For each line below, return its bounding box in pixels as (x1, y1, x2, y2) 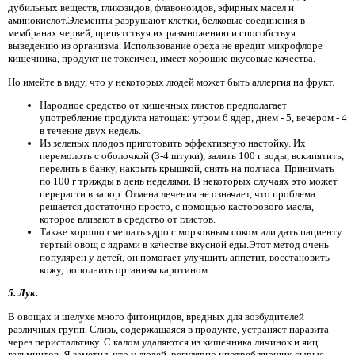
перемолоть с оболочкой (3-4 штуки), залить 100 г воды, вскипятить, (40, 149, 344, 162)
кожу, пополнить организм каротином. (40, 263, 210, 276)
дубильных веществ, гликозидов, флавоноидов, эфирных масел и (8, 2, 294, 14)
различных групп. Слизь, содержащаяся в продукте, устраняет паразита (8, 323, 329, 335)
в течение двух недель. (40, 124, 141, 136)
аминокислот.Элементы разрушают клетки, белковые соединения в (8, 14, 305, 27)
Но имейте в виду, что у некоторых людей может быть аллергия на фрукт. (8, 75, 334, 88)
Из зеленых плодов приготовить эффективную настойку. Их (40, 136, 306, 149)
